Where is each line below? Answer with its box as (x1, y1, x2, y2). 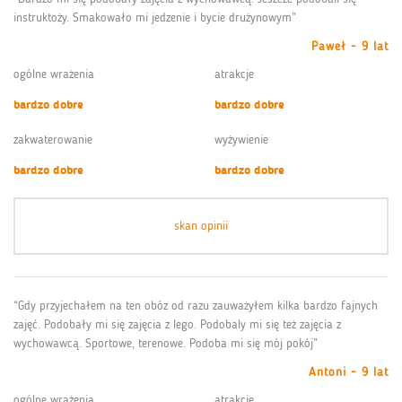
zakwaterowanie (13, 131, 92, 147)
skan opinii (174, 217, 228, 233)
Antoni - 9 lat (309, 363, 389, 380)
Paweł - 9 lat (311, 38, 389, 54)
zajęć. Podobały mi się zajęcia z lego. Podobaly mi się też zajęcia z (13, 316, 341, 332)
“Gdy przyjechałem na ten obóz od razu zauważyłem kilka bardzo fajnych (13, 297, 378, 313)
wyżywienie (214, 131, 268, 147)
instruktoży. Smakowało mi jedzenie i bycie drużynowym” (13, 9, 296, 25)
